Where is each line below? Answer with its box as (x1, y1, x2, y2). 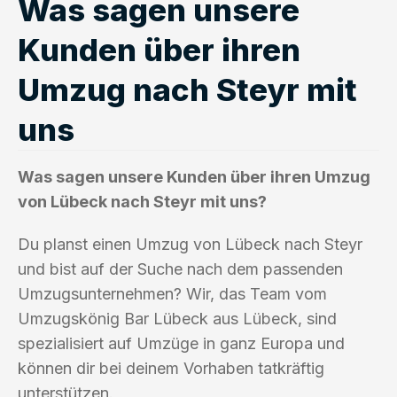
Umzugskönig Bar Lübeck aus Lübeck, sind (18, 308, 337, 328)
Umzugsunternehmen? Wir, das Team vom (18, 284, 327, 303)
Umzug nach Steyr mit (18, 70, 357, 108)
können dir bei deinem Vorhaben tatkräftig (18, 358, 324, 378)
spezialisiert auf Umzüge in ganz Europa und (18, 333, 345, 353)
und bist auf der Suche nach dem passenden (18, 259, 343, 278)
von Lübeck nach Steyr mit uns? (18, 191, 267, 211)
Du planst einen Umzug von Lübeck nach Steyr (18, 234, 362, 253)
